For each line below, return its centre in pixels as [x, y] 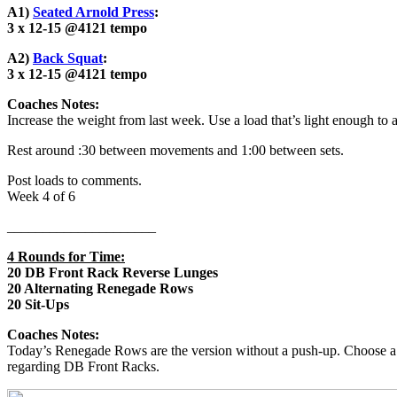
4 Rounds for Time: [66, 256]
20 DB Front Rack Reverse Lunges [113, 272]
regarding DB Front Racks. [83, 366]
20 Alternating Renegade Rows [100, 288]
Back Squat [68, 58]
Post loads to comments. [74, 180]
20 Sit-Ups [38, 304]
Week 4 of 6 [41, 196]
